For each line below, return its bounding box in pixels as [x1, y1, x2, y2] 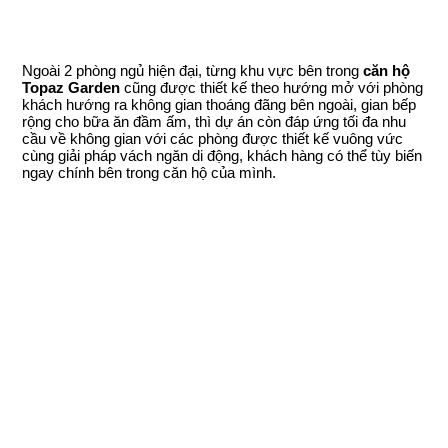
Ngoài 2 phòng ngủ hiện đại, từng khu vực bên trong [22, 61, 360, 79]
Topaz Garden [22, 78, 121, 96]
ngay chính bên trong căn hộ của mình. [22, 163, 277, 181]
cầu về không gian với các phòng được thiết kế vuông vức [22, 129, 404, 147]
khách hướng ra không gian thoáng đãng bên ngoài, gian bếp [22, 95, 417, 113]
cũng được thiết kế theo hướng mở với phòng [120, 78, 424, 96]
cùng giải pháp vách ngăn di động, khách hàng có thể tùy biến [22, 146, 423, 164]
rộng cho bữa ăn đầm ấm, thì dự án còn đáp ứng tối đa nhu [22, 112, 407, 130]
